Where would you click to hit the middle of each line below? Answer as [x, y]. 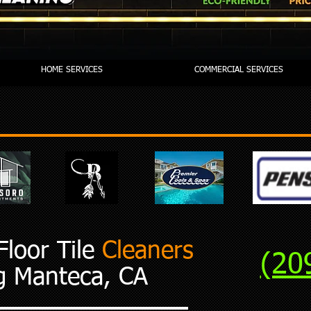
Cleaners [148, 252]
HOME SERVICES [72, 70]
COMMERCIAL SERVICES [238, 70]
